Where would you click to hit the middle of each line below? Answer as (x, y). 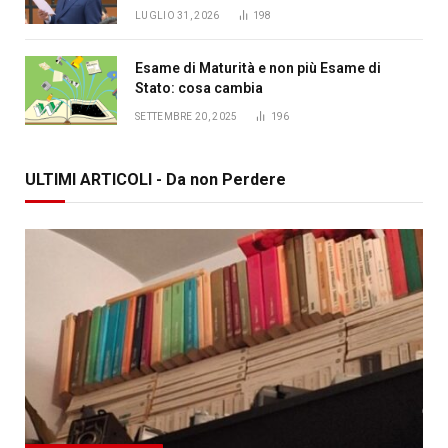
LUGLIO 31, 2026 (177, 15)
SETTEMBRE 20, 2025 (186, 116)
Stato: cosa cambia (199, 87)
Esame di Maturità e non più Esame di (258, 67)
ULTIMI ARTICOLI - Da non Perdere (155, 179)
